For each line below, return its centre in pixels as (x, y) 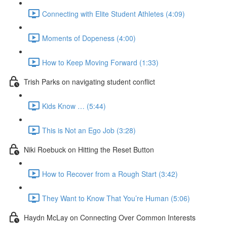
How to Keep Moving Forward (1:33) (100, 62)
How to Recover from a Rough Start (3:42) (110, 174)
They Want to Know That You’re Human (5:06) (116, 198)
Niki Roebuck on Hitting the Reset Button (89, 149)
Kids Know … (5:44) (74, 106)
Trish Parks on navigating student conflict (89, 81)
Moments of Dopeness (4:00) (89, 38)
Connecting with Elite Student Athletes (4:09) (113, 13)
